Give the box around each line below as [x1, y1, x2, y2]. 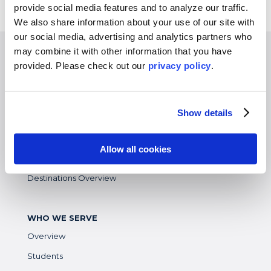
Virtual [27, 114, 52, 123]
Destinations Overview [27, 172, 116, 183]
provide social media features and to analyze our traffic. [14, 2, 249, 13]
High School [27, 153, 75, 163]
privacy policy [148, 60, 211, 71]
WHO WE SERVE [27, 213, 97, 223]
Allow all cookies [100, 143, 171, 154]
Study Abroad [27, 74, 82, 84]
